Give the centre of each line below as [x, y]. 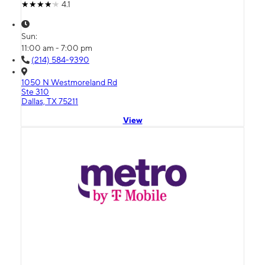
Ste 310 [35, 92]
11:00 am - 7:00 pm [57, 48]
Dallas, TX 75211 [50, 101]
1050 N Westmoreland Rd [69, 83]
